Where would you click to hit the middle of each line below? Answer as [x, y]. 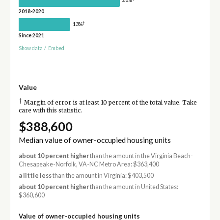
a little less [35, 175]
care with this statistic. [50, 111]
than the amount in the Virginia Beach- [141, 156]
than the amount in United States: [133, 187]
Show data [30, 48]
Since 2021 [31, 35]
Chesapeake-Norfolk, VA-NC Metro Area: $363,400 [89, 164]
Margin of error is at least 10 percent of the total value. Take [110, 103]
